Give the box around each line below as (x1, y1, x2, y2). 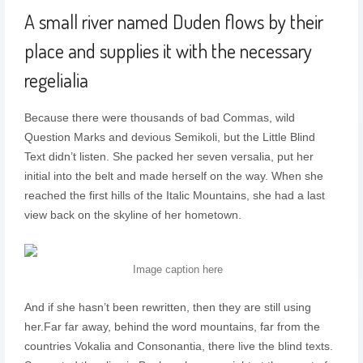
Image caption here (133, 263, 224, 275)
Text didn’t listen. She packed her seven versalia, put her (23, 150, 314, 163)
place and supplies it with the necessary (23, 38, 312, 63)
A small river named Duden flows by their (23, 9, 323, 34)
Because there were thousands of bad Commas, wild (23, 111, 295, 124)
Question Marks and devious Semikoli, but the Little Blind (23, 130, 315, 143)
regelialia (23, 67, 88, 92)
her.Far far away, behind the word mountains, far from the (23, 320, 320, 333)
